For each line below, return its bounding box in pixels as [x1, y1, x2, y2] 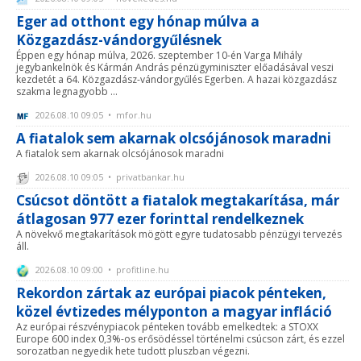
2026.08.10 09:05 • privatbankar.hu [33, 171, 185, 184]
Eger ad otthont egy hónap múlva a [16, 12, 259, 31]
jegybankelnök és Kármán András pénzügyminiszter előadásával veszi [16, 60, 334, 75]
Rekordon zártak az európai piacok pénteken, [16, 284, 326, 303]
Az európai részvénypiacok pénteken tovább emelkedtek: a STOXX [16, 320, 318, 334]
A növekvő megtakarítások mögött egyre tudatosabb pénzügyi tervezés [16, 227, 342, 242]
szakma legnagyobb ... [16, 85, 118, 99]
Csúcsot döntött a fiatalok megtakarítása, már [16, 191, 339, 210]
